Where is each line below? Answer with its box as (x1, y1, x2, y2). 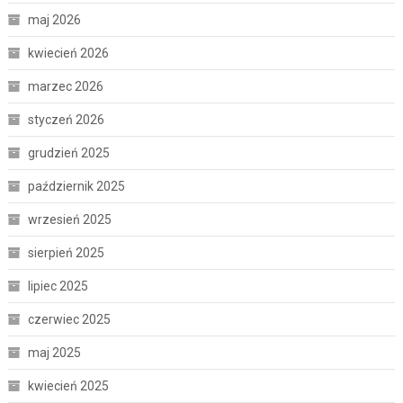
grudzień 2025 (27, 146, 110, 161)
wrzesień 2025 (27, 212, 112, 228)
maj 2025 (27, 345, 81, 361)
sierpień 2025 (27, 246, 104, 261)
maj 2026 (27, 13, 81, 28)
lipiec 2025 (27, 279, 88, 294)
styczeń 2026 (27, 112, 104, 128)
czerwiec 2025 (27, 312, 111, 327)
